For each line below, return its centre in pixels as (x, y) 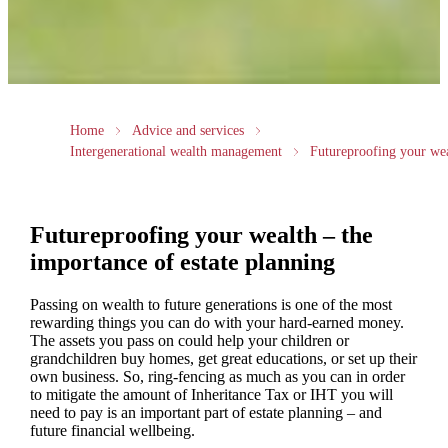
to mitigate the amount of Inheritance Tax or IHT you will (211, 394)
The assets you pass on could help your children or (189, 340)
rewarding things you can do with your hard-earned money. (216, 322)
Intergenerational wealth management (175, 152)
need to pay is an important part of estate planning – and (205, 412)
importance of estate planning (182, 262)
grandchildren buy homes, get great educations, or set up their (223, 358)
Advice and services (187, 131)
